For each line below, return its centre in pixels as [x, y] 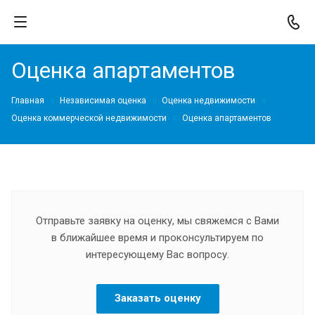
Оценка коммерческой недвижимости [89, 118]
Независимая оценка [103, 101]
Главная [28, 101]
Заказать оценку [157, 298]
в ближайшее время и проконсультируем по [157, 237]
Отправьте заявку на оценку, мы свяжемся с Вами [157, 220]
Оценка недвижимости [208, 101]
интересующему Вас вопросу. [157, 254]
